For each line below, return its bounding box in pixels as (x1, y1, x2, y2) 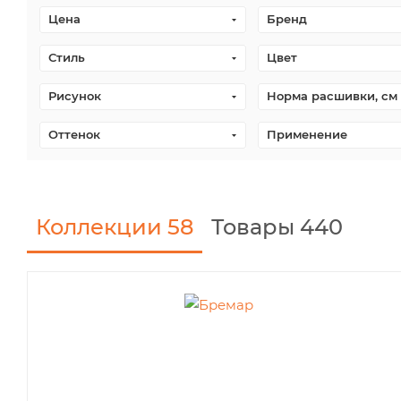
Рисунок (48, 89, 101, 103)
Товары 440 (211, 214, 343, 240)
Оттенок (48, 127, 100, 141)
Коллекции (36, 214, 167, 240)
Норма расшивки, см (267, 89, 398, 103)
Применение (267, 127, 348, 141)
